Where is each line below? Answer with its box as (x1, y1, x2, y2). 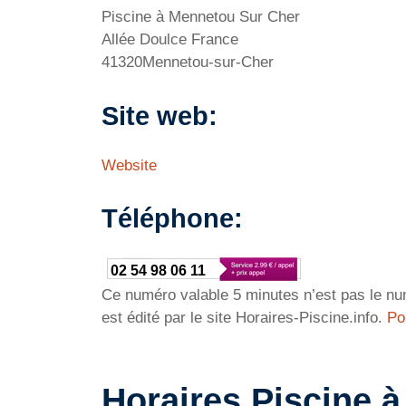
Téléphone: (101, 204, 243, 233)
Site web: (101, 101, 217, 130)
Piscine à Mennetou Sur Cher (101, 8, 300, 25)
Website (101, 156, 157, 174)
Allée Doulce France (101, 31, 238, 48)
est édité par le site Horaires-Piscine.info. (101, 309, 387, 326)
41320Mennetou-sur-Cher (101, 53, 274, 71)
